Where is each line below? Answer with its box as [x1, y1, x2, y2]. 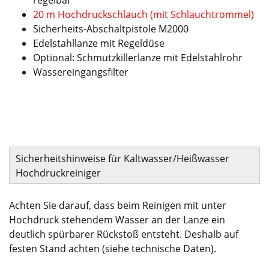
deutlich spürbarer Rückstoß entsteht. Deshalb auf [9, 227, 238, 241]
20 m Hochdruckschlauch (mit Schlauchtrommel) [33, 7, 254, 21]
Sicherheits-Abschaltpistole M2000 [33, 22, 189, 35]
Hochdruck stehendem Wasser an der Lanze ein [9, 213, 225, 226]
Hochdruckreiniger [16, 166, 101, 180]
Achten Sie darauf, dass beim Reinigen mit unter [9, 198, 226, 212]
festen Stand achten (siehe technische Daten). [9, 241, 216, 255]
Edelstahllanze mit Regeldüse [33, 36, 165, 50]
